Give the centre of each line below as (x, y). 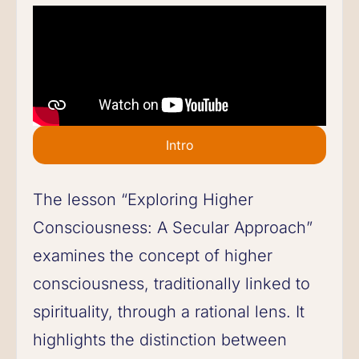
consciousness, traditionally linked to (171, 283)
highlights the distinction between (160, 339)
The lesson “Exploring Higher (143, 199)
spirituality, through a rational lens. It (169, 311)
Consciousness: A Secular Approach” (173, 227)
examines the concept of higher (153, 255)
